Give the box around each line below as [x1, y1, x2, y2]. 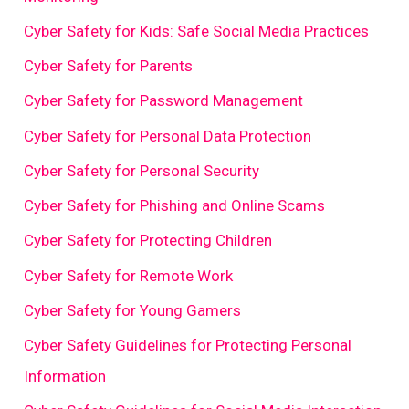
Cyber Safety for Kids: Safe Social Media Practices [24, 21, 370, 40]
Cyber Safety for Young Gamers [24, 300, 242, 320]
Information [24, 367, 107, 386]
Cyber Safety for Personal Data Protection [24, 126, 312, 145]
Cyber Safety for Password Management [24, 91, 304, 110]
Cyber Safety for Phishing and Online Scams [24, 196, 326, 215]
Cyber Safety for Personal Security [24, 161, 260, 180]
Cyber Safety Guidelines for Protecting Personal [24, 336, 352, 355]
